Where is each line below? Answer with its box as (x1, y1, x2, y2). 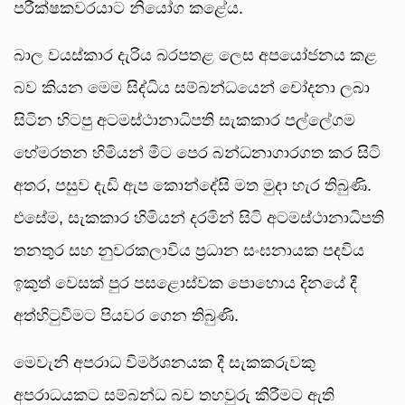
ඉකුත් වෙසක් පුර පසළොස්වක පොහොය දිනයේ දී (14, 274, 357, 293)
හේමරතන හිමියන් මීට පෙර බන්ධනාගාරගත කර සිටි (14, 144, 381, 163)
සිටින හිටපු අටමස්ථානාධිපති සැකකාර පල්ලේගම (14, 111, 355, 130)
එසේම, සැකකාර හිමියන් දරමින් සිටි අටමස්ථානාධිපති (14, 209, 384, 228)
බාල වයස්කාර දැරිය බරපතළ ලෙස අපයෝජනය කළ (14, 46, 377, 65)
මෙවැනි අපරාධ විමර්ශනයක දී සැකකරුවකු (14, 353, 316, 372)
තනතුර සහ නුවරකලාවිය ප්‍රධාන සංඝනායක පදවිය (14, 241, 364, 260)
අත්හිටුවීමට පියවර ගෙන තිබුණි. (14, 306, 239, 325)
